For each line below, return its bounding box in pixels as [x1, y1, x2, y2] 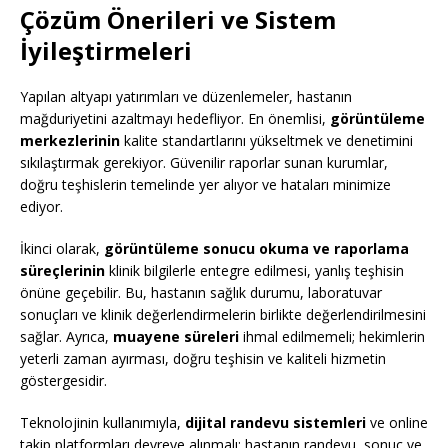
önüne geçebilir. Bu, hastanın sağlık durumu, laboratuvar [20, 283, 382, 303]
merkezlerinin [20, 131, 120, 151]
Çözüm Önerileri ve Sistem [20, 3, 336, 37]
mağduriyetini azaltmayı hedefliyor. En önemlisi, [20, 109, 330, 129]
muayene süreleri [113, 327, 239, 347]
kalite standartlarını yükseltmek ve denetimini [120, 131, 413, 151]
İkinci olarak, [20, 239, 104, 259]
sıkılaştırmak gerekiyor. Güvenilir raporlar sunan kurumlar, [20, 153, 388, 173]
